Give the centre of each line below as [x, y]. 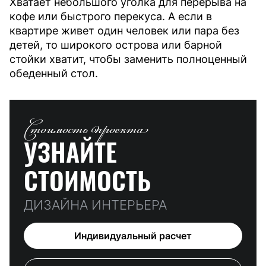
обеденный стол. [54, 73]
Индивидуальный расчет [133, 235]
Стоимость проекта [85, 130]
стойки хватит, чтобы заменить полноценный [128, 59]
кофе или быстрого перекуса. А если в [111, 16]
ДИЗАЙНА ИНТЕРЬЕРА [95, 205]
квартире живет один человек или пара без [124, 30]
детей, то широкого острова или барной [116, 45]
